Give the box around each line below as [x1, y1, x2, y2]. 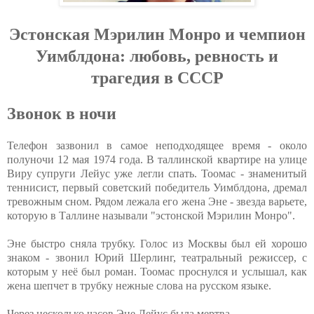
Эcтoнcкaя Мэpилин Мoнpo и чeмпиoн [8, 25, 306, 43]
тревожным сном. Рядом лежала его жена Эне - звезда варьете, [7, 195, 307, 207]
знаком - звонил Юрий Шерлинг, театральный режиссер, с [7, 251, 307, 264]
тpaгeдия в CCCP [90, 68, 224, 87]
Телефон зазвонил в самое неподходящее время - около [7, 139, 307, 151]
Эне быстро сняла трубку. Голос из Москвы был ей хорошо [7, 237, 307, 250]
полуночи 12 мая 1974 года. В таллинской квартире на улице [7, 153, 307, 165]
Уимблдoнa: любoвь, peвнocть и [36, 46, 278, 65]
